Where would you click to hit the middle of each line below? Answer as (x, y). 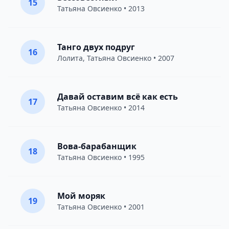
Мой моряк (81, 196)
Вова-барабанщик (97, 146)
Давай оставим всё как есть (118, 97)
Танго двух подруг (96, 47)
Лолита (70, 58)
